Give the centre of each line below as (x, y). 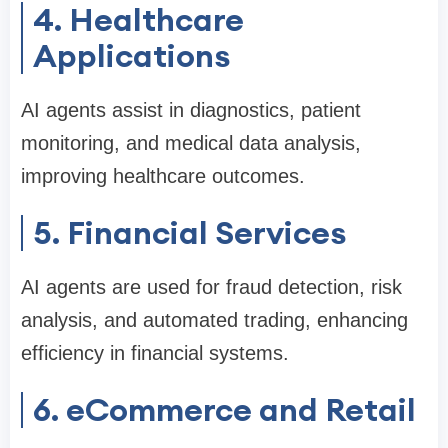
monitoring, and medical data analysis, (191, 143)
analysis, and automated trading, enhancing (214, 320)
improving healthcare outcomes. (163, 176)
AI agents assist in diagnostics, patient (191, 110)
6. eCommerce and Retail (224, 410)
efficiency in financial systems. (155, 353)
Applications (131, 56)
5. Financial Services (189, 233)
